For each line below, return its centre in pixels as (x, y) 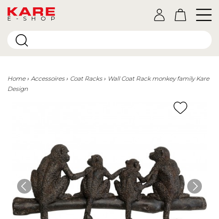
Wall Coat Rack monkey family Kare (158, 78)
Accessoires (48, 78)
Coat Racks (86, 78)
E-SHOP (32, 18)
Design (18, 89)
